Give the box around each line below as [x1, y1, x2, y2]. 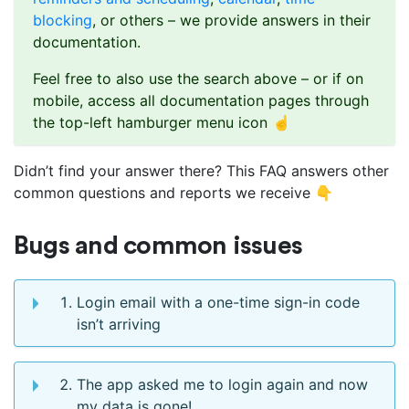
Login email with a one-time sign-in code [77, 293, 360, 312]
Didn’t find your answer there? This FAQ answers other [14, 162, 389, 181]
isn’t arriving [77, 315, 161, 334]
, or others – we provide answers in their [92, 11, 371, 30]
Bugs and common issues [14, 233, 303, 259]
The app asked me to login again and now [77, 375, 368, 394]
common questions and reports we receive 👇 [14, 184, 333, 203]
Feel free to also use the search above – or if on [33, 69, 363, 89]
